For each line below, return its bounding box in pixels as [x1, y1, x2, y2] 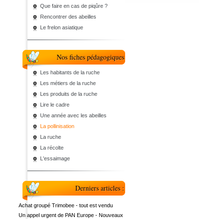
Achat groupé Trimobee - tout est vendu [19, 202, 113, 208]
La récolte [40, 145, 64, 151]
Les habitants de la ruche [40, 69, 100, 75]
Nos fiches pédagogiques [57, 52, 124, 62]
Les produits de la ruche [40, 91, 97, 97]
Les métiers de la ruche [40, 80, 96, 86]
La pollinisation [40, 123, 74, 129]
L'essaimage [40, 155, 70, 161]
